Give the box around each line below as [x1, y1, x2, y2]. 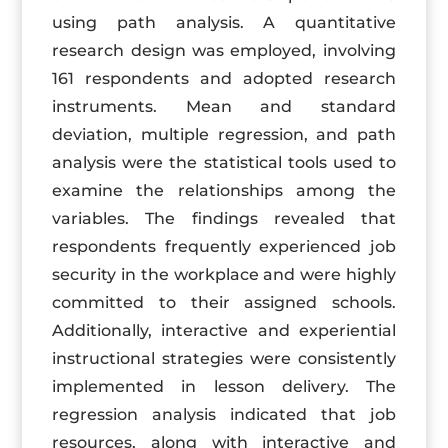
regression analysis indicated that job [52, 405, 396, 424]
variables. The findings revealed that [52, 209, 396, 228]
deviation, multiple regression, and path [52, 125, 396, 144]
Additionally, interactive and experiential [52, 321, 396, 340]
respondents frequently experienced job [52, 237, 396, 256]
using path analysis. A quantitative [52, 13, 396, 32]
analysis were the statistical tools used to [52, 153, 396, 172]
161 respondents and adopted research [52, 69, 396, 88]
